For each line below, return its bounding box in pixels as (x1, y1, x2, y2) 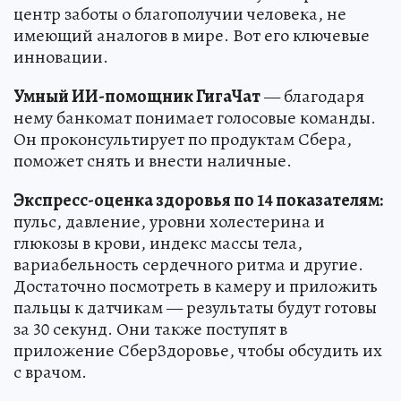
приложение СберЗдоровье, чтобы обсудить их (13, 338, 382, 363)
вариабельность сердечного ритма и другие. (13, 252, 363, 277)
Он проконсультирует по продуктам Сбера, (13, 127, 352, 152)
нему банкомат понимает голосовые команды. (13, 106, 376, 131)
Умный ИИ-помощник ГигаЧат (13, 84, 260, 109)
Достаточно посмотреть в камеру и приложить (13, 274, 378, 299)
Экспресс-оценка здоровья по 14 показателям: (13, 188, 383, 213)
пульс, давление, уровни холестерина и (13, 209, 325, 235)
